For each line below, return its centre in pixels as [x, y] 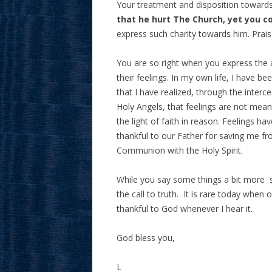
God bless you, [146, 238]
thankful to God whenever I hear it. [185, 209]
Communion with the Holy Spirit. [180, 150]
